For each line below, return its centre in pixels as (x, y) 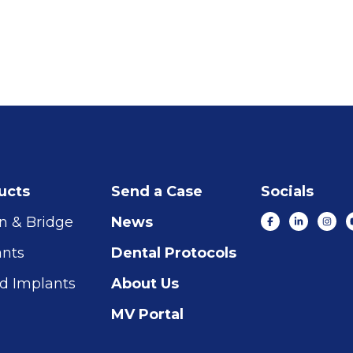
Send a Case (157, 192)
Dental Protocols (174, 253)
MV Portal (147, 315)
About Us (145, 284)
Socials (287, 192)
